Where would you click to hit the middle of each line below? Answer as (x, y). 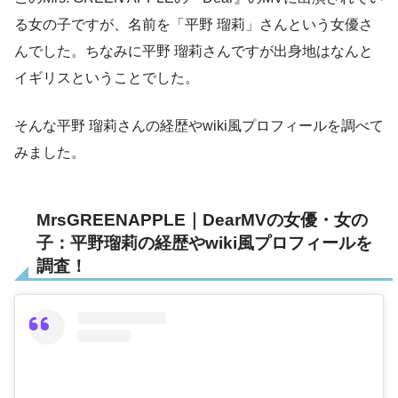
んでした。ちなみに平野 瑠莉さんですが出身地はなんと (194, 51)
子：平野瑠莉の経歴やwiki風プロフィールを (204, 243)
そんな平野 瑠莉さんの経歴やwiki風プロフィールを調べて (199, 125)
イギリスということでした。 (107, 77)
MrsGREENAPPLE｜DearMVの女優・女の (202, 219)
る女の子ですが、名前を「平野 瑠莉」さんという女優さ (194, 24)
